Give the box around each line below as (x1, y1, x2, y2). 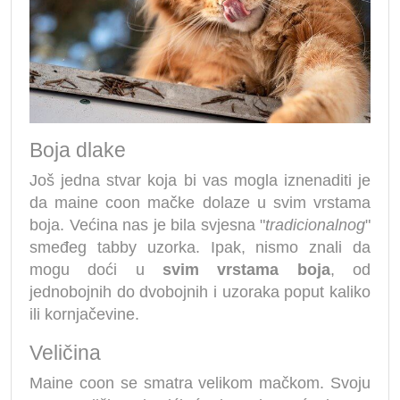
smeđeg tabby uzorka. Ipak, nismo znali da (29, 237, 371, 256)
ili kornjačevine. (29, 304, 139, 323)
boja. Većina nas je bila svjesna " (29, 215, 265, 234)
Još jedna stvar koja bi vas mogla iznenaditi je (29, 171, 371, 189)
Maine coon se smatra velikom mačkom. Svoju (29, 373, 371, 392)
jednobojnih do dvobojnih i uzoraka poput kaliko (29, 282, 371, 301)
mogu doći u (29, 260, 162, 279)
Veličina (29, 340, 101, 364)
